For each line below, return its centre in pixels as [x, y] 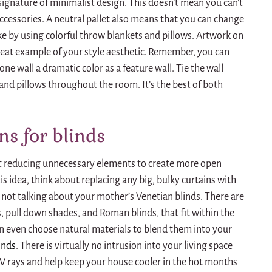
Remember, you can [189, 53]
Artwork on [220, 36]
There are [225, 197]
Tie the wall [200, 69]
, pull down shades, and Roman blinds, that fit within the [118, 213]
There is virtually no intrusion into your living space [127, 246]
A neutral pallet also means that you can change [145, 20]
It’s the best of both [183, 85]
